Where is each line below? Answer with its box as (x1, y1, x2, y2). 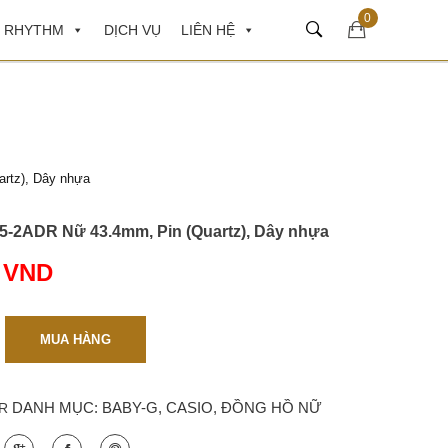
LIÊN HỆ (180, 22, 235, 38)
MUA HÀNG (40, 331, 111, 347)
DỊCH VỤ (103, 22, 161, 38)
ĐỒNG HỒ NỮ (221, 398, 322, 416)
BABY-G (102, 398, 158, 416)
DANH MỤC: (12, 398, 102, 416)
